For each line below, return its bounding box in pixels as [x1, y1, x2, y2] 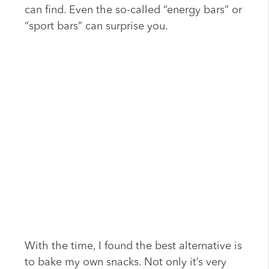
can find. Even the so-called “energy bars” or [24, 5, 242, 16]
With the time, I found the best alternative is [24, 241, 242, 252]
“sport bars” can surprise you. [24, 21, 168, 32]
